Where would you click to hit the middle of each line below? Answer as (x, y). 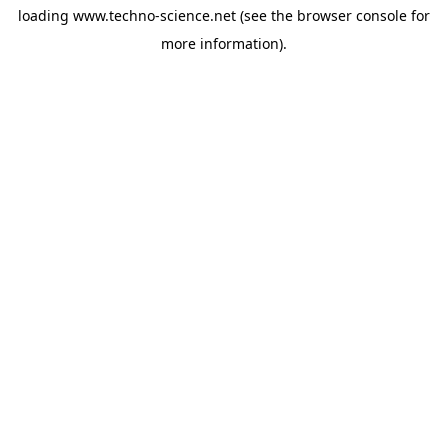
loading (45, 15)
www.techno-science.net (154, 15)
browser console (352, 15)
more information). (224, 43)
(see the (264, 15)
